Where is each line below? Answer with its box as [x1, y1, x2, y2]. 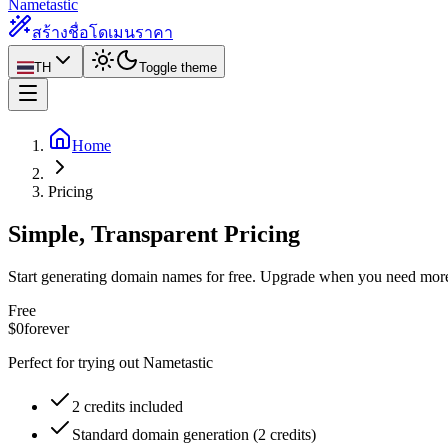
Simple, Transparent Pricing [8, 220, 300, 247]
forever [24, 319, 69, 337]
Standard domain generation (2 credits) [72, 425, 316, 443]
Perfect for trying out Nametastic [8, 353, 213, 371]
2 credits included [72, 397, 183, 415]
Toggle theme [138, 60, 217, 75]
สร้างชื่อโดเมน [32, 24, 135, 41]
